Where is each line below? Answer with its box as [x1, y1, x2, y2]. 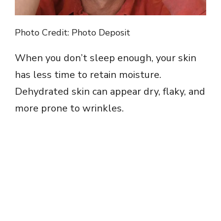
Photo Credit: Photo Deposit [15, 27, 130, 39]
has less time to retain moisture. [15, 68, 161, 82]
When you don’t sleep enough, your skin [15, 51, 196, 65]
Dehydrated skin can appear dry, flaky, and [15, 85, 205, 99]
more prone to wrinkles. [15, 102, 124, 115]
